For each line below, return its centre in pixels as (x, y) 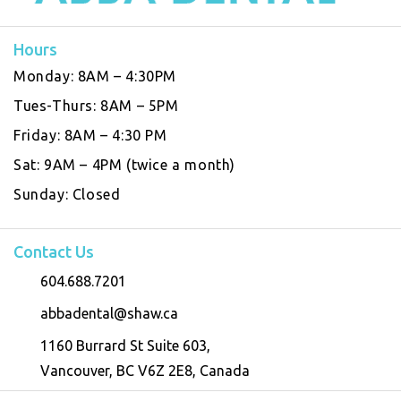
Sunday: (43, 194)
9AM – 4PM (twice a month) (140, 164)
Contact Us (54, 251)
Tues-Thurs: (57, 105)
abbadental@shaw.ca (109, 313)
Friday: (39, 135)
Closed (96, 194)
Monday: (46, 76)
